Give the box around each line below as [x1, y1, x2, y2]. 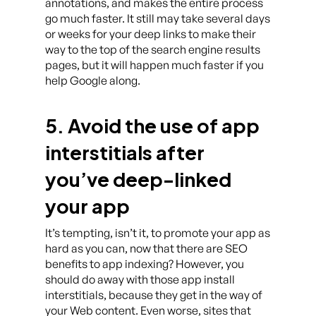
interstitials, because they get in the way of [45, 288, 262, 302]
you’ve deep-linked [45, 167, 231, 191]
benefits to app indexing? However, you [45, 257, 244, 271]
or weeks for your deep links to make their [45, 27, 256, 41]
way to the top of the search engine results [45, 42, 260, 56]
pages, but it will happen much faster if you [45, 58, 264, 72]
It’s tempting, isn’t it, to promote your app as [45, 226, 270, 240]
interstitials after [45, 140, 205, 164]
